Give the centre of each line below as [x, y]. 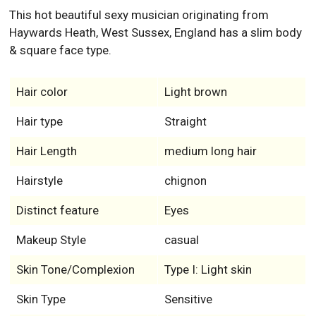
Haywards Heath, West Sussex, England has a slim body [156, 32]
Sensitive [188, 299]
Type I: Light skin [208, 269]
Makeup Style [51, 239]
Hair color [42, 91]
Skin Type [41, 299]
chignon [185, 180]
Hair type [39, 121]
